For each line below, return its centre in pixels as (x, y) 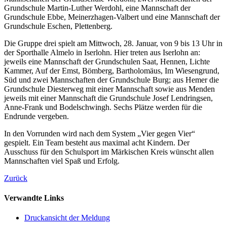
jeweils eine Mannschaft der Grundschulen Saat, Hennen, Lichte (107, 61)
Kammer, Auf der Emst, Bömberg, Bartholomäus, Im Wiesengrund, (112, 70)
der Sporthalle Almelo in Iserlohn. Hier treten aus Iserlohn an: (102, 52)
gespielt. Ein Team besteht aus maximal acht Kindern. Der (97, 142)
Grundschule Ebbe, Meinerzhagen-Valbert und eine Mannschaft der (112, 17)
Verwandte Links (34, 198)
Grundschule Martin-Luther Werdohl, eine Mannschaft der (97, 8)
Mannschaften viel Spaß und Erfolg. (62, 161)
